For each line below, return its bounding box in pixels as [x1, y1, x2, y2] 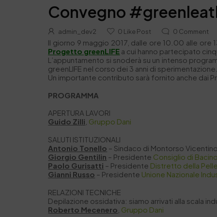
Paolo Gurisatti [48, 161, 104, 170]
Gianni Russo [48, 170, 95, 179]
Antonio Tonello [48, 143, 108, 153]
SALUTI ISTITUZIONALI [48, 135, 121, 144]
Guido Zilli [48, 117, 86, 126]
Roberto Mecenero [48, 204, 118, 214]
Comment [177, 27, 209, 35]
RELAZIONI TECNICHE [48, 187, 122, 197]
